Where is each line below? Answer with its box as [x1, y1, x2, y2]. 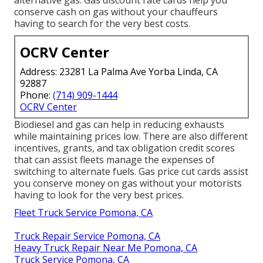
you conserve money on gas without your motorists [14, 177, 242, 190]
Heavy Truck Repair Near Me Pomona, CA [14, 241, 197, 255]
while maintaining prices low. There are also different [14, 130, 248, 143]
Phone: [20, 89, 53, 102]
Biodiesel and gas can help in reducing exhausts [14, 118, 224, 131]
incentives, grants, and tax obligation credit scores [14, 141, 235, 155]
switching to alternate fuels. [14, 165, 139, 178]
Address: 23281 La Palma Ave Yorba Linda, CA [20, 65, 218, 79]
